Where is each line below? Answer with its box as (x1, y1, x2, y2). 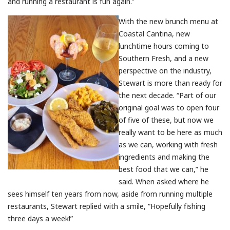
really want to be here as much (119, 127, 222, 137)
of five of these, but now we (119, 114, 214, 125)
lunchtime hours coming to (119, 41, 209, 51)
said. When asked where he (119, 176, 209, 186)
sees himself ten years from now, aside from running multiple (8, 188, 213, 199)
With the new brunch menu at (119, 16, 218, 26)
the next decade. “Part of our (119, 90, 216, 100)
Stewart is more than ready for (119, 78, 222, 88)
